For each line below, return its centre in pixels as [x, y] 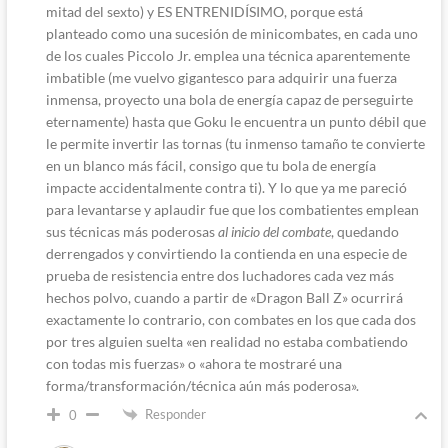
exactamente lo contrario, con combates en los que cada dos [230, 319]
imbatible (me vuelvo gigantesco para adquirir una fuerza [221, 77]
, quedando [364, 231]
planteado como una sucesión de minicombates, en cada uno [231, 33]
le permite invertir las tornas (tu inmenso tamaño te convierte [235, 143]
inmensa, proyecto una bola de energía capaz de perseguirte [229, 99]
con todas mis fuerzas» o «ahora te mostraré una [193, 363]
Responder [175, 413]
